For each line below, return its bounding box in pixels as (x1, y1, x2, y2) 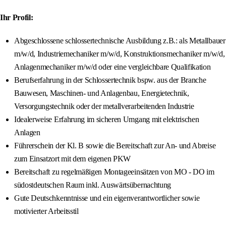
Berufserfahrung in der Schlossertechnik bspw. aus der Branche (14, 76, 206, 85)
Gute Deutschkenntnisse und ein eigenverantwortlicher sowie (14, 194, 200, 203)
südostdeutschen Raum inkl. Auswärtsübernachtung (14, 181, 171, 190)
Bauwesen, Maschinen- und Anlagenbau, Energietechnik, (14, 89, 189, 98)
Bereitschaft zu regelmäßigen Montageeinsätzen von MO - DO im (14, 167, 214, 177)
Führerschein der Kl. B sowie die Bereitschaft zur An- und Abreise (14, 141, 216, 150)
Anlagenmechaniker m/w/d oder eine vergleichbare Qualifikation (14, 63, 211, 72)
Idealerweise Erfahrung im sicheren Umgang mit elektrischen (14, 115, 199, 124)
